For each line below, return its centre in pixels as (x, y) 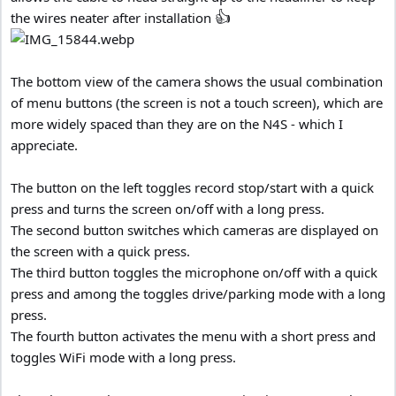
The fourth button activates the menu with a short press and (193, 335)
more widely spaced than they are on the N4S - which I (177, 123)
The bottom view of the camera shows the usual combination (197, 81)
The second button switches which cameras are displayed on (194, 229)
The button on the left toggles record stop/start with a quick (192, 187)
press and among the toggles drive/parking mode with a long (198, 293)
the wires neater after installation (113, 17)
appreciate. (44, 145)
